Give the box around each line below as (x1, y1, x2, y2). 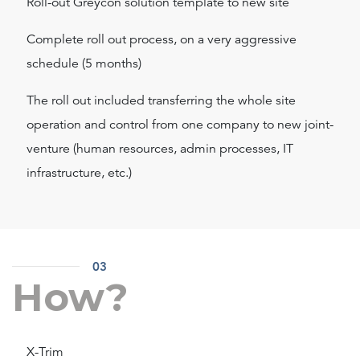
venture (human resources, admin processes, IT (27, 141, 293, 157)
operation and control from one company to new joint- (27, 117, 333, 133)
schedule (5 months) (27, 55, 141, 72)
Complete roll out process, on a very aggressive (27, 31, 297, 48)
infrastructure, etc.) (27, 165, 132, 182)
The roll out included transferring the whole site (27, 92, 296, 109)
